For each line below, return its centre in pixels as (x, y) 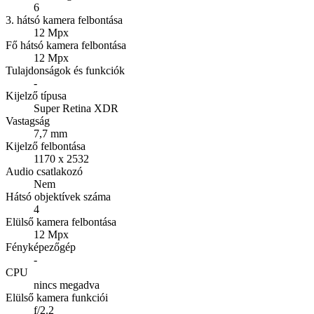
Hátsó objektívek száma (58, 197)
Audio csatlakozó (44, 172)
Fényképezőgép (41, 247)
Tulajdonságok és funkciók (65, 71)
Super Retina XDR (76, 109)
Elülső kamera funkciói (57, 298)
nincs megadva (67, 285)
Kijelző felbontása (46, 146)
